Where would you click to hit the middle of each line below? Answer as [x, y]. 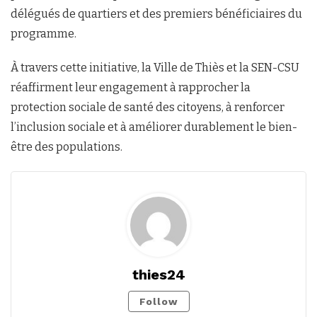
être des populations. [67, 146]
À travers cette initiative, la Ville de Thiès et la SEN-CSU [155, 67]
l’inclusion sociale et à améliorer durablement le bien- [154, 127]
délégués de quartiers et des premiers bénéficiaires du [156, 13]
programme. [44, 33]
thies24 [158, 274]
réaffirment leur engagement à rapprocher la [131, 87]
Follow [158, 301]
